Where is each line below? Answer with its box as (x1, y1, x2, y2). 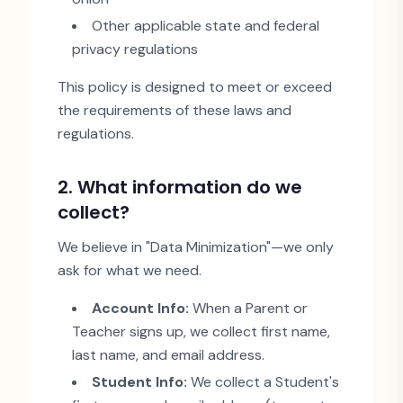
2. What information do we (58, 175, 302, 200)
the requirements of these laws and (58, 101, 291, 120)
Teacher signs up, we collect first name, (72, 322, 330, 341)
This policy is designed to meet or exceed (58, 77, 332, 96)
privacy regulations (72, 40, 198, 58)
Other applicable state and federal (92, 16, 319, 35)
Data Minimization (150, 237, 266, 256)
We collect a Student (187, 372, 329, 391)
